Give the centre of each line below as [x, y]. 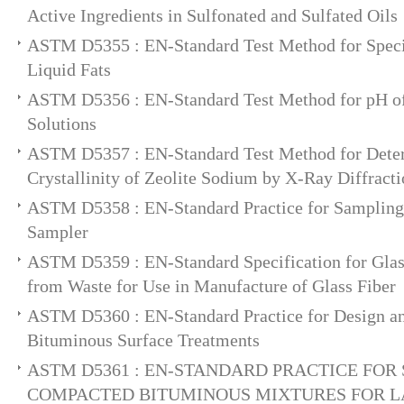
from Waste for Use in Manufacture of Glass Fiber [211, 286]
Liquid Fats [69, 69]
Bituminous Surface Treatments [143, 340]
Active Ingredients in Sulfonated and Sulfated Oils [212, 15]
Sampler [58, 232]
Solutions [62, 124]
